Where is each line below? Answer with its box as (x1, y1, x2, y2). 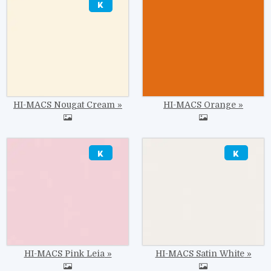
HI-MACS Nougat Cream (13, 100, 115, 110)
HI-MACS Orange (163, 100, 236, 110)
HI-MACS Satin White (155, 249, 244, 259)
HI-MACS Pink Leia (24, 249, 105, 259)
